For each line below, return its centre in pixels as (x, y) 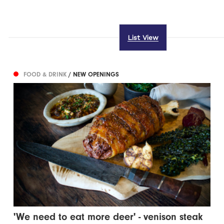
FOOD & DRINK (46, 74)
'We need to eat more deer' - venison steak (108, 217)
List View (143, 38)
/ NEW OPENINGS (94, 74)
